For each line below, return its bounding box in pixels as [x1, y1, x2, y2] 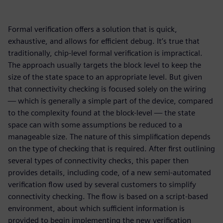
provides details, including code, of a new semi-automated [8, 168, 211, 177]
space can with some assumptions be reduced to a [8, 120, 182, 129]
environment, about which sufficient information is [8, 204, 185, 213]
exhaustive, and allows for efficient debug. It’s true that [8, 36, 200, 46]
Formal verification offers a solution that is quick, [8, 24, 177, 34]
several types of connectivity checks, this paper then [8, 156, 189, 165]
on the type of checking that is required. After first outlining [8, 144, 215, 153]
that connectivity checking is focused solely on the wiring [8, 84, 206, 94]
